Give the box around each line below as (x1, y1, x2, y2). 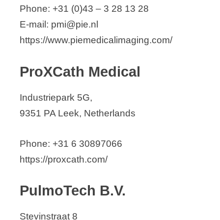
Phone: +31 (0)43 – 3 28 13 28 (20, 3, 149, 14)
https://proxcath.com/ (20, 154, 108, 165)
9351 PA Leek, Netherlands (20, 108, 136, 118)
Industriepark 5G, (20, 92, 92, 103)
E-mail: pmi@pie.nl (20, 19, 98, 30)
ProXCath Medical (20, 63, 140, 80)
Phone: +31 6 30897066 (20, 138, 122, 149)
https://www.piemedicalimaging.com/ (20, 35, 172, 46)
